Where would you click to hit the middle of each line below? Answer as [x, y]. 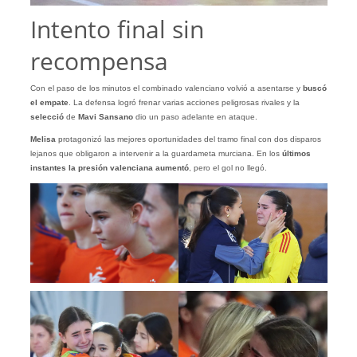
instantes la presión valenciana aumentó [109, 168]
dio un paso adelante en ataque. [195, 117]
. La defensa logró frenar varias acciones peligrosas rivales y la [184, 103]
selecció [47, 117]
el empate [49, 103]
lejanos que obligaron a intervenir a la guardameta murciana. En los [156, 154]
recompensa [99, 61]
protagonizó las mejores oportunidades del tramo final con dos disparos [188, 139]
